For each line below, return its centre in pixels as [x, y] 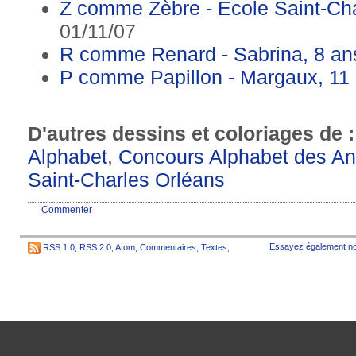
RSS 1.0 [59, 247]
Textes [214, 247]
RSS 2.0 [95, 247]
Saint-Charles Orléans [126, 179]
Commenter [67, 209]
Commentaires [168, 247]
